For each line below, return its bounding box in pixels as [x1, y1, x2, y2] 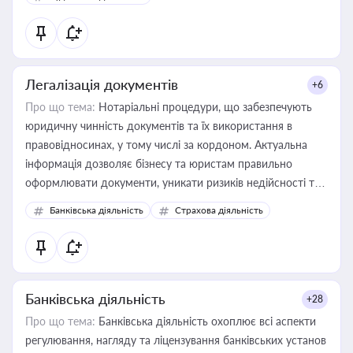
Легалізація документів [25, 76, 178, 93]
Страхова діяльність [175, 204, 263, 216]
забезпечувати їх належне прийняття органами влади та [25, 195, 313, 208]
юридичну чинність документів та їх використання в [25, 119, 292, 132]
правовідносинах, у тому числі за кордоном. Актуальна [25, 138, 307, 151]
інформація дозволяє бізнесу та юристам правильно [25, 157, 292, 170]
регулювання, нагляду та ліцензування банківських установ [25, 333, 326, 347]
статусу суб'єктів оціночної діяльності [25, 20, 218, 33]
